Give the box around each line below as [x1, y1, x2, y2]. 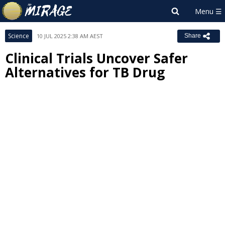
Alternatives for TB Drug [5, 63, 165, 81]
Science [8, 32, 29, 40]
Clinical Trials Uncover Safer [5, 49, 188, 67]
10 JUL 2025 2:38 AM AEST [37, 32, 103, 40]
